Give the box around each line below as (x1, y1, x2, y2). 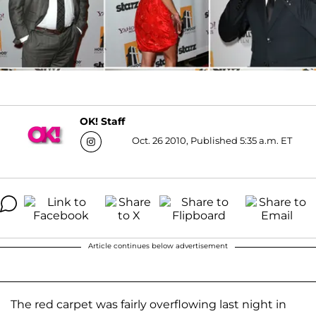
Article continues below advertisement (88, 241, 228, 250)
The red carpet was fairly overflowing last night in (11, 297, 286, 311)
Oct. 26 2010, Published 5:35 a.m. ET (132, 134, 292, 146)
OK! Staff (80, 115, 125, 128)
